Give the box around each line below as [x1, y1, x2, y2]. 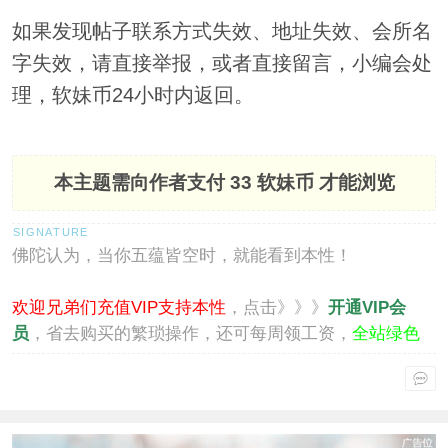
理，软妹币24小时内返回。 [11, 84, 254, 107]
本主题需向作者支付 [53, 172, 230, 194]
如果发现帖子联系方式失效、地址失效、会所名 [11, 20, 432, 43]
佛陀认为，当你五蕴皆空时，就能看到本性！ [11, 246, 352, 266]
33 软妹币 [229, 172, 314, 194]
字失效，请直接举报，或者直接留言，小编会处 [11, 52, 432, 75]
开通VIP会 [327, 298, 406, 318]
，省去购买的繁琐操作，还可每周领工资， [28, 324, 352, 344]
